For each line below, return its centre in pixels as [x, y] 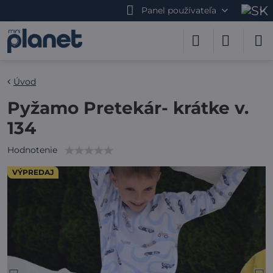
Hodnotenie [32, 150]
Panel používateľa [179, 10]
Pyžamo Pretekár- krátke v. [128, 108]
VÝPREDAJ [33, 172]
